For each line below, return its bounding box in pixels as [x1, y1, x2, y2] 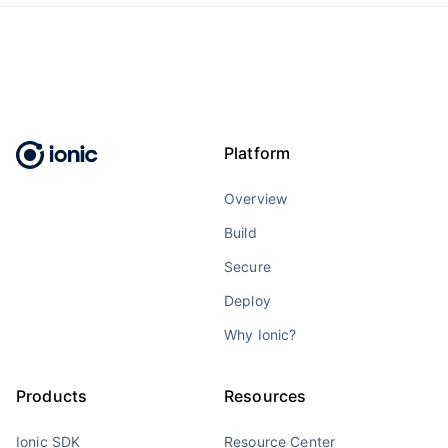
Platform [224, 143, 291, 164]
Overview [224, 190, 288, 208]
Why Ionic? [224, 326, 297, 344]
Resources [224, 386, 307, 407]
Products [16, 386, 88, 407]
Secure [224, 258, 271, 276]
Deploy [224, 292, 271, 310]
